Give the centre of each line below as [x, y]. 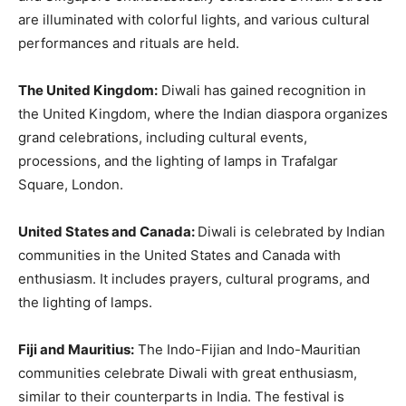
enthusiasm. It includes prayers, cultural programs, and [194, 279]
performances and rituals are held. [129, 43]
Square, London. [71, 185]
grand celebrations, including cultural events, [163, 138]
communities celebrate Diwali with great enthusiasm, [188, 373]
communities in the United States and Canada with [179, 256]
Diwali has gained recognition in [262, 91]
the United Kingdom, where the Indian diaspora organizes [203, 114]
